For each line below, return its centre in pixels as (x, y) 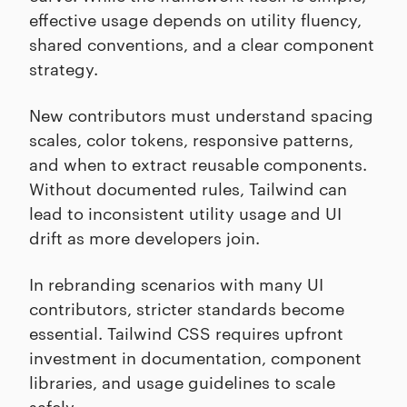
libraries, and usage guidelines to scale (182, 382)
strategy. (64, 68)
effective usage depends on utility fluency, (195, 19)
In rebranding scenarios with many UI (176, 283)
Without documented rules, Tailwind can (188, 188)
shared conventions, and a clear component (202, 44)
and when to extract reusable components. (198, 164)
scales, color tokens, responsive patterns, (191, 139)
